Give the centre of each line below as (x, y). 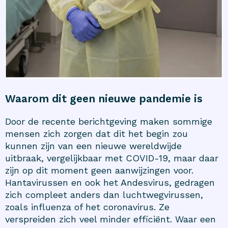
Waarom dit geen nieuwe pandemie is (104, 98)
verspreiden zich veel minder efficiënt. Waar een (110, 219)
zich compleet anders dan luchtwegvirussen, (104, 194)
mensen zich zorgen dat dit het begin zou (96, 133)
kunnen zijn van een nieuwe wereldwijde (93, 146)
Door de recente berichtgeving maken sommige (109, 121)
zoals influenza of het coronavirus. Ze (87, 207)
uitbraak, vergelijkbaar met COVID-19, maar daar (112, 158)
